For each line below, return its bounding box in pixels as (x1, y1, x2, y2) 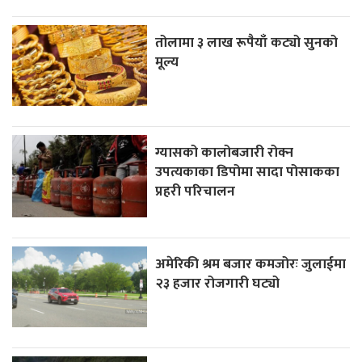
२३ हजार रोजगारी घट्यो (155, 271, 280, 295)
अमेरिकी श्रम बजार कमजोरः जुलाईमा (155, 251, 347, 276)
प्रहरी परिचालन (155, 179, 236, 203)
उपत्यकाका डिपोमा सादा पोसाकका (155, 159, 340, 183)
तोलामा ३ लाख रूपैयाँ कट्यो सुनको (155, 30, 339, 54)
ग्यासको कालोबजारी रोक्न (155, 140, 294, 164)
